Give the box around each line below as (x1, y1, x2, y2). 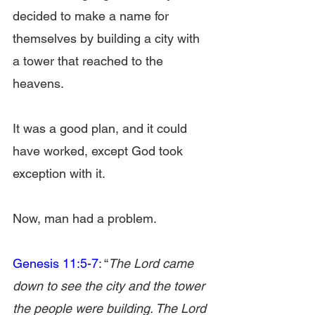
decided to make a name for (13, 8, 172, 23)
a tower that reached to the (13, 53, 167, 68)
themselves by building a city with (13, 31, 203, 46)
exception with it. (13, 166, 105, 181)
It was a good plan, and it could (13, 121, 191, 136)
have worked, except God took (13, 143, 186, 158)
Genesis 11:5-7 (13, 256, 98, 271)
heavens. (13, 76, 64, 91)
